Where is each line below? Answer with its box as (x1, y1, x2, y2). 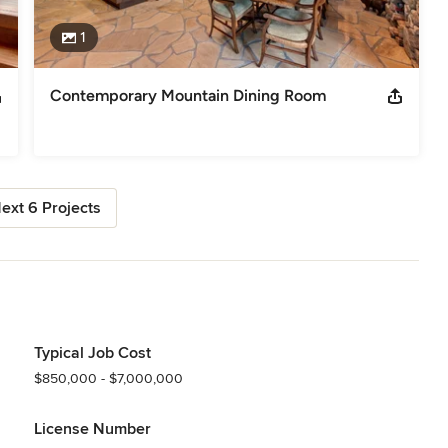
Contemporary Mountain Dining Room (49, 85, 326, 105)
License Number (33, 418, 151, 439)
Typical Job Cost (33, 342, 151, 363)
